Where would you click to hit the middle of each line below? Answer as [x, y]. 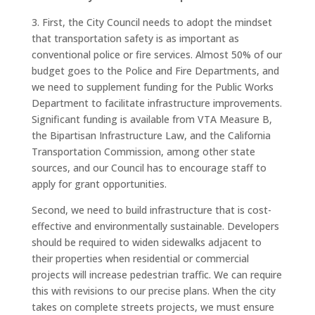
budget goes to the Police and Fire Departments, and [155, 71]
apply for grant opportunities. [99, 184]
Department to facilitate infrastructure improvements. [156, 103]
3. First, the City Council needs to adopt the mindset [152, 22]
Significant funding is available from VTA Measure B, [152, 119]
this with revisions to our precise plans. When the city [153, 291]
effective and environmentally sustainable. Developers [155, 226]
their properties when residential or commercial [140, 258]
